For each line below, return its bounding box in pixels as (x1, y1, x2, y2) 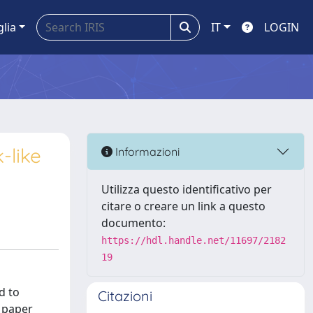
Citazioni (98, 287, 152, 305)
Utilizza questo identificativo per (101, 182, 272, 197)
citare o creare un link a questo (101, 198, 265, 214)
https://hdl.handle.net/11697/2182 (101, 235, 286, 246)
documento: (101, 215, 166, 231)
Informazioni (112, 144, 180, 159)
